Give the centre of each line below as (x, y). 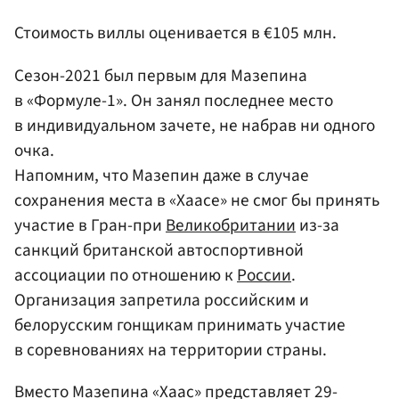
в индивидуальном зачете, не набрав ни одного (195, 125)
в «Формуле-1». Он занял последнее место (174, 100)
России (264, 275)
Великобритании (231, 225)
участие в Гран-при (90, 225)
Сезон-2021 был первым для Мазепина (161, 75)
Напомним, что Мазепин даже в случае (162, 175)
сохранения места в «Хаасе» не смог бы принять (197, 200)
